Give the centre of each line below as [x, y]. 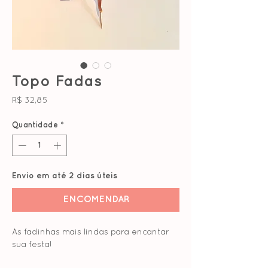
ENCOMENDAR [96, 199]
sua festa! [32, 245]
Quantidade [35, 125]
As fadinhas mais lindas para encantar [91, 232]
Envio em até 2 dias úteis [65, 175]
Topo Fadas [57, 81]
